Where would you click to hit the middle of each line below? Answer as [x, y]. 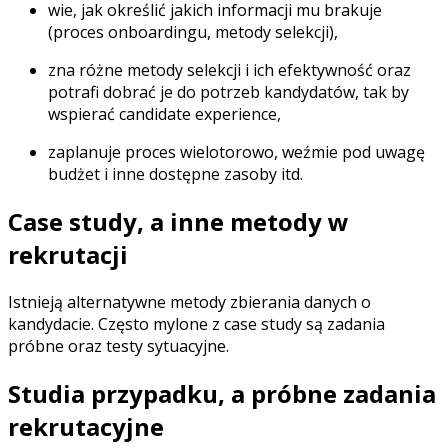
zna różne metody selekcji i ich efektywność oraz [229, 70]
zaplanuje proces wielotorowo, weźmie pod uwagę [236, 152]
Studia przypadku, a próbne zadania [222, 393]
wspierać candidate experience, [164, 114]
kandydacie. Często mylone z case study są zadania [196, 323]
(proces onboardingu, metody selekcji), [193, 32]
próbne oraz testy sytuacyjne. [118, 345]
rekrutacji [68, 255]
